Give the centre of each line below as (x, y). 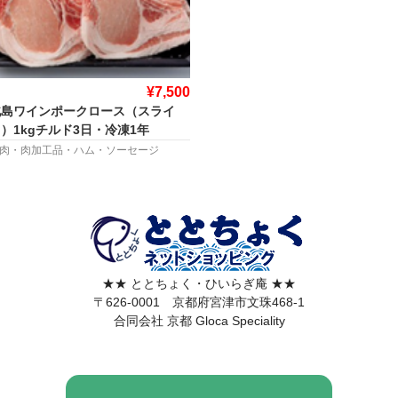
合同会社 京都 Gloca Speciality (199, 321)
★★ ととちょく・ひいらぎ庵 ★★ (199, 284)
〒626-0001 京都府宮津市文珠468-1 (199, 302)
